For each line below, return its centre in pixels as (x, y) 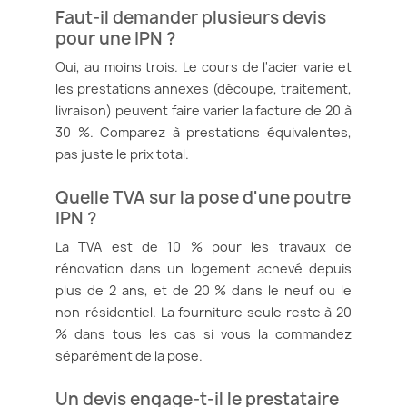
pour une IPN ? (115, 38)
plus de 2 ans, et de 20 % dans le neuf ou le (203, 290)
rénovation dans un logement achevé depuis (203, 268)
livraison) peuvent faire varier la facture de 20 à (203, 110)
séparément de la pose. (129, 355)
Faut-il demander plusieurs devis (191, 17)
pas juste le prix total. (122, 154)
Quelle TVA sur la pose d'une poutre (203, 197)
